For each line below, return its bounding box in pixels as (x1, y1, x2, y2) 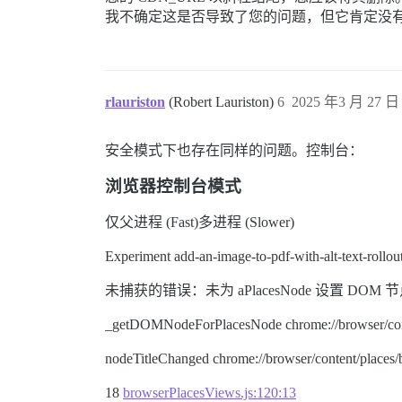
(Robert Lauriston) (169, 94, 277, 109)
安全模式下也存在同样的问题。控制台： (105, 143, 363, 158)
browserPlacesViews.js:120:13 (123, 385, 296, 400)
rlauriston (105, 94, 165, 109)
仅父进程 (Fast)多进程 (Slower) (105, 214, 294, 230)
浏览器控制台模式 (105, 177, 241, 196)
